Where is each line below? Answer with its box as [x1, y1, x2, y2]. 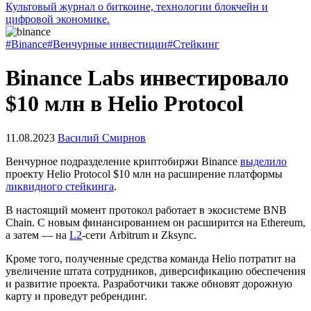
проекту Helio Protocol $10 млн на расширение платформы [6, 167, 283, 180]
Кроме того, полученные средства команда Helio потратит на [6, 252, 296, 264]
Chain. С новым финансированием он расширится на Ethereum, [6, 216, 305, 228]
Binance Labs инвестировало [6, 65, 289, 91]
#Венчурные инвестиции [47, 38, 167, 50]
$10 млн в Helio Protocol [6, 91, 244, 117]
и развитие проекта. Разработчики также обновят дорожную [6, 277, 292, 289]
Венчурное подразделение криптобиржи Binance [6, 155, 240, 167]
